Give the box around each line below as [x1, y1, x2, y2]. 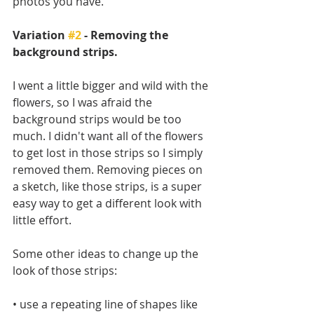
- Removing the [81, 27, 171, 43]
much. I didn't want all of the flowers [13, 128, 206, 144]
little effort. [13, 212, 74, 228]
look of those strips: [13, 262, 117, 278]
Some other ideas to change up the [13, 245, 201, 261]
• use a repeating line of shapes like [13, 296, 200, 312]
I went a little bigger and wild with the [13, 77, 211, 93]
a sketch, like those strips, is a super [13, 178, 205, 194]
